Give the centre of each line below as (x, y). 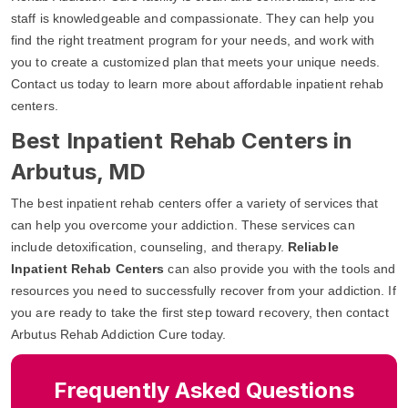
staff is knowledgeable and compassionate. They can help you (193, 18)
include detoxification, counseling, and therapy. (149, 246)
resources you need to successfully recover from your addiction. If (204, 290)
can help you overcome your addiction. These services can (183, 224)
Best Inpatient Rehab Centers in (182, 140)
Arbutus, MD (79, 171)
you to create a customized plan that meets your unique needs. (196, 61)
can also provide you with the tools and (280, 268)
